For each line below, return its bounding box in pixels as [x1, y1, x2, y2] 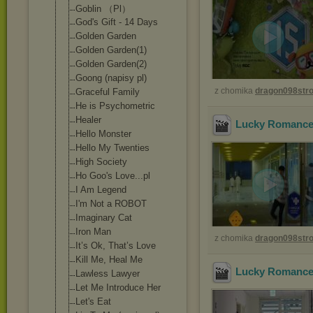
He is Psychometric [75, 101, 155, 111]
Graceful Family [75, 87, 140, 97]
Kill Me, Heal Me [75, 254, 143, 265]
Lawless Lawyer [75, 268, 140, 279]
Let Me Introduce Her [75, 282, 161, 293]
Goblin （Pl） [75, 3, 131, 14]
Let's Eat [75, 296, 111, 307]
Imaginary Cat [75, 212, 132, 223]
